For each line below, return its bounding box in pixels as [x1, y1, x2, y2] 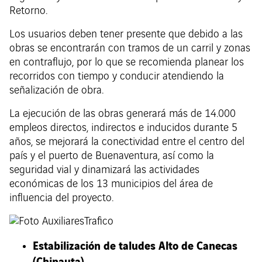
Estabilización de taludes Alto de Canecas [33, 237, 237, 254]
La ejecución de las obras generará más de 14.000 [9, 108, 236, 120]
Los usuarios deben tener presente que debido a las [9, 29, 243, 41]
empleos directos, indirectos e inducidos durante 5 [9, 122, 237, 135]
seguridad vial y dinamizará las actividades [9, 164, 199, 177]
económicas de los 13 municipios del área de [9, 178, 213, 191]
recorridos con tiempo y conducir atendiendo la [9, 71, 224, 83]
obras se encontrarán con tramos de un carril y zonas [9, 43, 250, 55]
